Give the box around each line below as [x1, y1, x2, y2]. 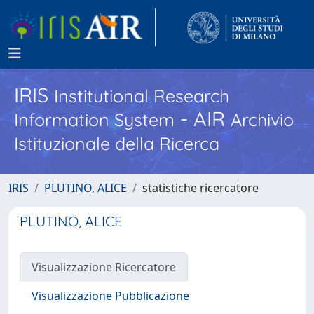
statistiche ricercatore [142, 180, 259, 196]
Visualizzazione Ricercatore [32, 259, 176, 275]
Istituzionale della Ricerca [14, 132, 219, 154]
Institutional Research [54, 85, 229, 107]
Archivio [231, 109, 294, 130]
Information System [14, 109, 175, 130]
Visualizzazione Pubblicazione [32, 288, 189, 303]
